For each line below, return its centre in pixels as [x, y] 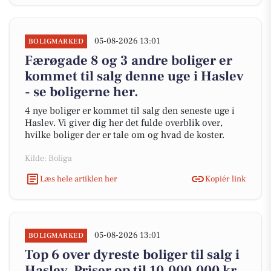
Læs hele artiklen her [79, 179]
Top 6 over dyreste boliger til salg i [132, 255]
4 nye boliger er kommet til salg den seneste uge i [130, 111]
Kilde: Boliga [48, 158]
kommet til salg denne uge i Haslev [134, 76]
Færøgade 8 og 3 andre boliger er [129, 60]
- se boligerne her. [82, 92]
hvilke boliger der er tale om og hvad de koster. [125, 135]
